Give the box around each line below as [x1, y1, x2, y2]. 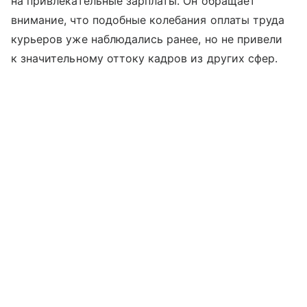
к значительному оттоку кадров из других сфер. [11, 51, 278, 65]
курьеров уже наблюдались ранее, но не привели [11, 32, 283, 46]
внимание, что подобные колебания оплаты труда [11, 12, 285, 27]
